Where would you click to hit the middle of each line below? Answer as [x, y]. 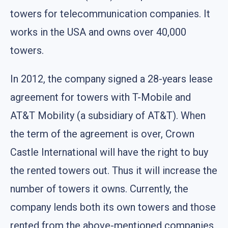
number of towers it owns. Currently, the [99, 189]
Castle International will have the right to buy [109, 152]
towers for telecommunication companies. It [110, 13]
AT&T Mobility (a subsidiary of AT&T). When [108, 115]
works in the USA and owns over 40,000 [98, 32]
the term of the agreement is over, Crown [102, 134]
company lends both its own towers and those [113, 207]
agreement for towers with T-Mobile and [101, 97]
